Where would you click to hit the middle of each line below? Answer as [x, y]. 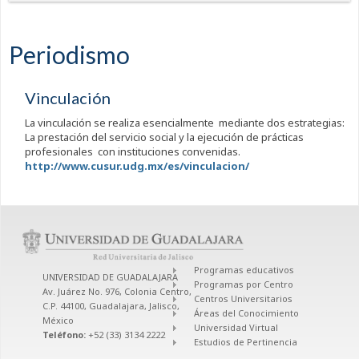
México [58, 321]
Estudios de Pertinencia [246, 342]
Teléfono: [65, 335]
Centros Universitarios [244, 299]
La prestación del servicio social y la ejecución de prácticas [164, 137]
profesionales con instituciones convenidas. [132, 152]
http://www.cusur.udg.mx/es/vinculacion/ [137, 166]
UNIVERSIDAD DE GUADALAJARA [110, 277]
